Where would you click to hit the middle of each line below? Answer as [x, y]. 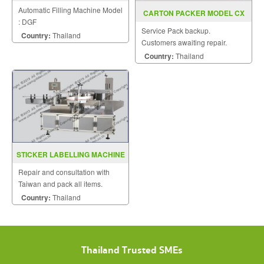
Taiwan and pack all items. [60, 183]
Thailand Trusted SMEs [132, 250]
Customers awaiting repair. [184, 42]
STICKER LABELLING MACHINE [70, 154]
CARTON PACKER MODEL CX [194, 13]
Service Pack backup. [176, 30]
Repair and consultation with [64, 171]
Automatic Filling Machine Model [70, 9]
